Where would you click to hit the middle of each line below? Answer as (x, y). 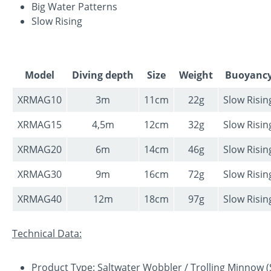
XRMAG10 (40, 100)
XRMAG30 (40, 174)
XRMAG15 (40, 124)
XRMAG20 (40, 149)
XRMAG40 (40, 199)
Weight (196, 75)
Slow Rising (57, 21)
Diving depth (103, 75)
